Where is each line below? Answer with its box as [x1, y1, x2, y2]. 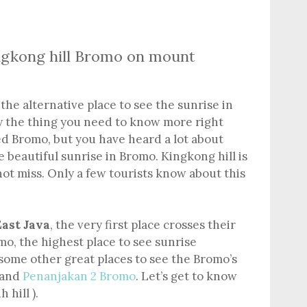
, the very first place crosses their [50, 217, 236, 233]
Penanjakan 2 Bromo [23, 269, 136, 284]
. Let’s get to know [136, 269, 237, 284]
